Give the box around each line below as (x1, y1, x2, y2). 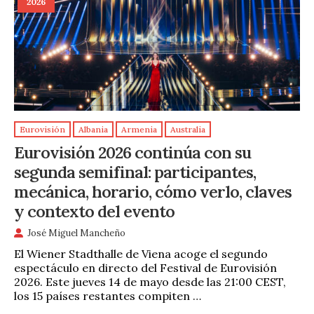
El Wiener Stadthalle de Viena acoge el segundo (14, 246, 268, 261)
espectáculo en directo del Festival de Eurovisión (14, 260, 277, 275)
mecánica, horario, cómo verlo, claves (14, 180, 292, 202)
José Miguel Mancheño (27, 227, 125, 240)
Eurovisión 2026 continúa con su (14, 141, 251, 163)
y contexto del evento (14, 200, 175, 221)
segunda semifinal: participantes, (14, 161, 256, 182)
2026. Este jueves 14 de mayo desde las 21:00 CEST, (14, 274, 286, 289)
